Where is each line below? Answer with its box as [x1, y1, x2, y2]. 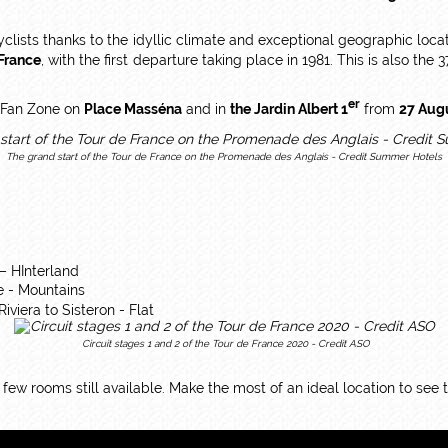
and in [182, 100, 230, 117]
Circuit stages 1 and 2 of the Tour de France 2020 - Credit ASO [78, 337, 370, 349]
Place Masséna [84, 100, 182, 117]
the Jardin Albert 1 [230, 100, 348, 117]
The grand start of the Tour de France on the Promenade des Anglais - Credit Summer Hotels [6, 150, 442, 162]
